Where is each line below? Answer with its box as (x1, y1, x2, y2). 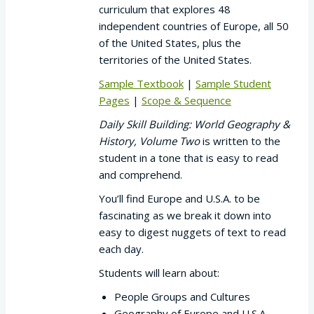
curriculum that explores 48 (98, 2, 231, 17)
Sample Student (195, 76, 271, 91)
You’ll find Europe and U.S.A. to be (98, 191, 260, 206)
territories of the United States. (98, 53, 252, 67)
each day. (98, 242, 144, 257)
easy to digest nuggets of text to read (98, 225, 286, 240)
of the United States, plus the (98, 36, 241, 50)
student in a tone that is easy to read (98, 151, 278, 165)
